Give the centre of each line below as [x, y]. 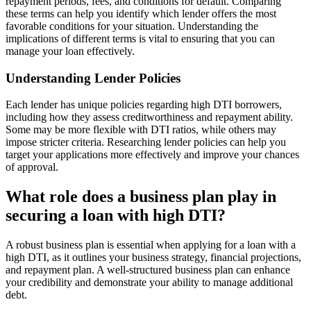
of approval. [32, 167]
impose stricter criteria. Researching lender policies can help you [146, 142]
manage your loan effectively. [70, 51]
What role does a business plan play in [141, 197]
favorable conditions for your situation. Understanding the [132, 26]
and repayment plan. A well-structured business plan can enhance [148, 270]
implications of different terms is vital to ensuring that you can [140, 38]
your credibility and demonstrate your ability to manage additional [149, 283]
